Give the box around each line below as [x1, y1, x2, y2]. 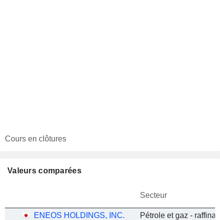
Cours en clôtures [5, 135, 66, 143]
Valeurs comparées [7, 166, 82, 175]
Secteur [140, 191, 167, 199]
